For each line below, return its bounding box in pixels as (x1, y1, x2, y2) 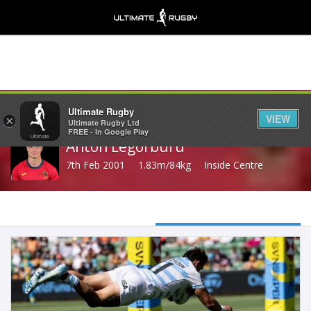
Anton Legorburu (66, 137, 185, 156)
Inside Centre (204, 158, 263, 171)
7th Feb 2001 (66, 158, 125, 171)
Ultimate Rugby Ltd (68, 117, 140, 128)
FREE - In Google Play (68, 126, 149, 137)
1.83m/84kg (138, 158, 191, 171)
